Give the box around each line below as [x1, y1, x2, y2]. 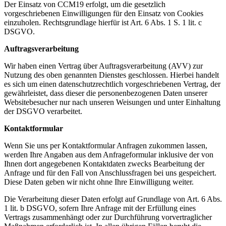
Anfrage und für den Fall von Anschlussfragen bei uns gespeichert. [4, 168, 216, 177]
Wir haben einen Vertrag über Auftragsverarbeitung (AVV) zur [4, 62, 203, 70]
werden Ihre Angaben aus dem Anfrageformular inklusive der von [4, 150, 213, 159]
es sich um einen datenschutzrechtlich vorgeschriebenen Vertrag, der [4, 80, 220, 88]
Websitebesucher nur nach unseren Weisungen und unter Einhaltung [4, 98, 220, 106]
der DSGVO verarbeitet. [4, 107, 82, 116]
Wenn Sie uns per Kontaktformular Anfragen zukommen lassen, [4, 141, 207, 150]
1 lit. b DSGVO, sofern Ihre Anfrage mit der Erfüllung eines [4, 204, 196, 212]
